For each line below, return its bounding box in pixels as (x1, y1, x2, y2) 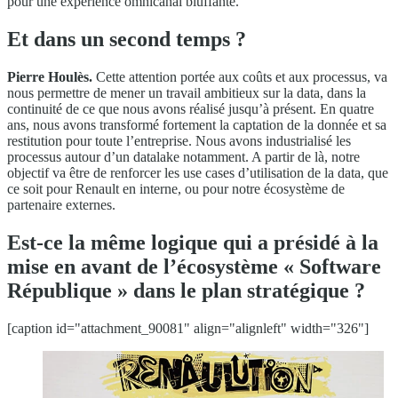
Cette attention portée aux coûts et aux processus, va (92, 69, 387, 85)
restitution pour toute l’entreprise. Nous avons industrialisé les (7, 133, 351, 149)
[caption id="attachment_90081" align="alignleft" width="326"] (7, 320, 369, 336)
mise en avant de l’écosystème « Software (7, 255, 381, 279)
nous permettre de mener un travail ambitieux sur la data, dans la (7, 85, 366, 101)
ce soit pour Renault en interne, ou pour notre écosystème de (7, 181, 345, 197)
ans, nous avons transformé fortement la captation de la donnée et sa (7, 117, 386, 133)
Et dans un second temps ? (7, 28, 246, 52)
